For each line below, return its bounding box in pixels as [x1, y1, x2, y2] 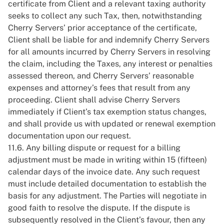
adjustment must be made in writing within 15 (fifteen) [8, 155, 207, 164]
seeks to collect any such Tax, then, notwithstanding [8, 11, 202, 20]
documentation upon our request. [8, 131, 131, 140]
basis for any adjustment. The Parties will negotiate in [8, 191, 206, 200]
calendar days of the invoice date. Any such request [8, 167, 200, 176]
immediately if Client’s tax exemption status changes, [8, 107, 206, 116]
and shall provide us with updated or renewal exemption [8, 119, 215, 128]
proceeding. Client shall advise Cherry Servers [8, 95, 180, 104]
